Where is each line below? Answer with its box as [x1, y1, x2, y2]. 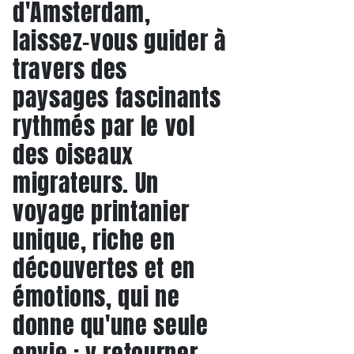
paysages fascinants [13, 80, 221, 115]
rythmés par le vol [13, 108, 195, 144]
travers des [13, 51, 128, 87]
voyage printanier [13, 194, 190, 229]
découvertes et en [13, 250, 195, 286]
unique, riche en [13, 222, 175, 258]
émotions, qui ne [13, 279, 180, 314]
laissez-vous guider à [13, 23, 227, 58]
